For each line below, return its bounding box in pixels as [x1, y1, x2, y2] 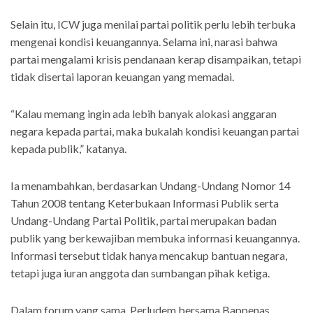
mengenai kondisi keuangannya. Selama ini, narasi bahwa [10, 35, 277, 49]
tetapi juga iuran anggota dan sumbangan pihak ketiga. [10, 266, 270, 280]
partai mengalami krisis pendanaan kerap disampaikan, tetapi [10, 52, 301, 66]
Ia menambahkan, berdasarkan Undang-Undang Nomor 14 [10, 179, 291, 193]
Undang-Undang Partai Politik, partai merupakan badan [10, 214, 277, 228]
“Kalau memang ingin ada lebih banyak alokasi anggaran [10, 107, 277, 121]
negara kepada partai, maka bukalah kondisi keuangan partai [10, 124, 299, 138]
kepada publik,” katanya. [10, 142, 126, 156]
